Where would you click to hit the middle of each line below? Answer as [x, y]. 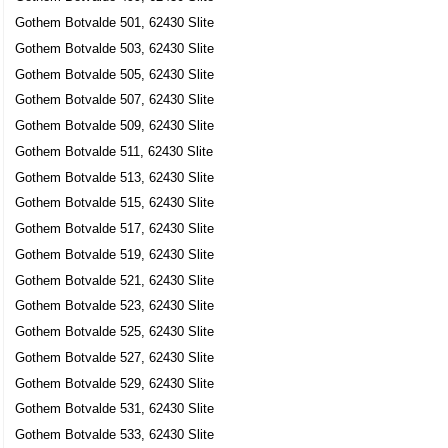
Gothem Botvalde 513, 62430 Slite [115, 177]
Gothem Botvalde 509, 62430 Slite [115, 126]
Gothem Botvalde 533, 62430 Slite [115, 434]
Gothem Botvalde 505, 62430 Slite [115, 74]
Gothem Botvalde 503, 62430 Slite [115, 48]
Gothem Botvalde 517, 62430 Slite [115, 229]
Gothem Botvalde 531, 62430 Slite [115, 409]
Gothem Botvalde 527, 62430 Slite [115, 357]
